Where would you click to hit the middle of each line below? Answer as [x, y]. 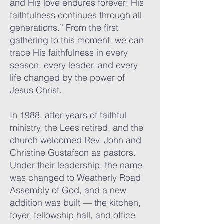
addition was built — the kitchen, [75, 203]
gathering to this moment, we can [77, 40]
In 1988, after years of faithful [68, 115]
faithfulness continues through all [76, 15]
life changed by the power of [67, 78]
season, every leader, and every [74, 65]
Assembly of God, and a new [68, 190]
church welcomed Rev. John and [76, 140]
